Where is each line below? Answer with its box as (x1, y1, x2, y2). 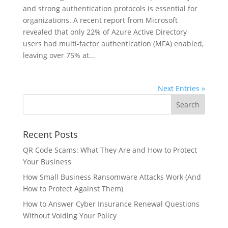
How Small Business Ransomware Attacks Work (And (22, 172, 201, 182)
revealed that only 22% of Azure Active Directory (22, 26, 187, 37)
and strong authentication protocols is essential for (22, 3, 197, 13)
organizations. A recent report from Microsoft (22, 15, 178, 25)
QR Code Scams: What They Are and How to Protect (22, 145, 197, 155)
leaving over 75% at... (22, 50, 95, 60)
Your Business (22, 156, 71, 166)
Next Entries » (158, 83, 206, 93)
